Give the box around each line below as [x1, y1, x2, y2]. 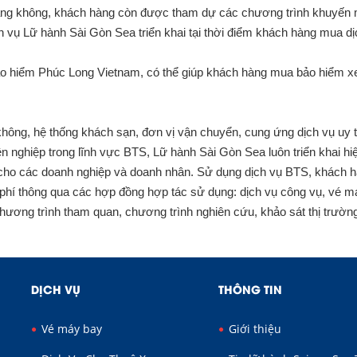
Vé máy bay [38, 321, 102, 336]
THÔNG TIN [218, 280, 282, 297]
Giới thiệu [226, 321, 281, 336]
